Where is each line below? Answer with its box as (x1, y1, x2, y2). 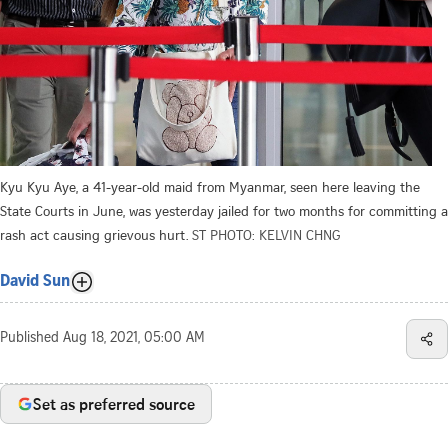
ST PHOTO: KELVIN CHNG (192, 224, 341, 244)
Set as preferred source (33, 392, 195, 415)
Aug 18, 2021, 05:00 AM (63, 331, 205, 346)
